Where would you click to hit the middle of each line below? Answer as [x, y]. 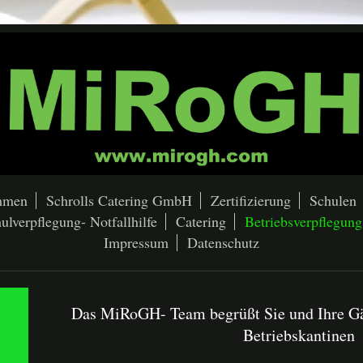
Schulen [333, 200]
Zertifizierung [251, 200]
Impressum [136, 242]
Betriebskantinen [299, 335]
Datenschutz [223, 242]
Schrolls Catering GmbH [119, 200]
